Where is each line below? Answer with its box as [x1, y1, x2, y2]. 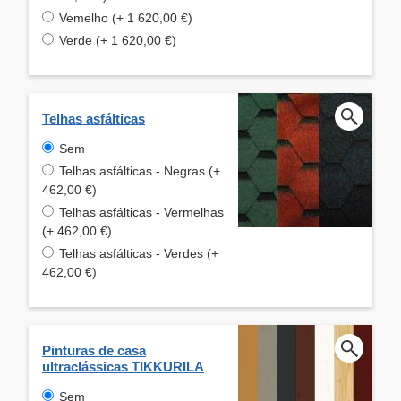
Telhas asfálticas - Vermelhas [59, 204, 224, 219]
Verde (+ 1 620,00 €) [59, 32, 176, 47]
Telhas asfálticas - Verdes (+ [59, 245, 218, 260]
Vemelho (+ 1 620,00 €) [59, 10, 192, 25]
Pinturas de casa [42, 342, 146, 358]
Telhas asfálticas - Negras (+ [59, 163, 220, 178]
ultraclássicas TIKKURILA [42, 358, 204, 374]
